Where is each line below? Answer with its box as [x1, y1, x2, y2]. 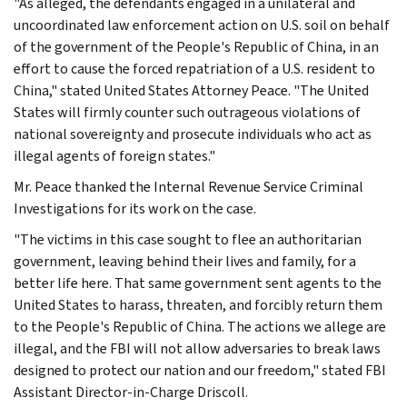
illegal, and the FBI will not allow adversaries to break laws [14, 338, 381, 358]
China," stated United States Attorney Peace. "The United [14, 80, 369, 100]
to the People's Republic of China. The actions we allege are [14, 316, 386, 336]
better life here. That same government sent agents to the [14, 273, 382, 293]
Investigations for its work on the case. [14, 198, 256, 218]
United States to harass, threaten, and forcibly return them [14, 294, 382, 314]
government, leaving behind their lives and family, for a [14, 251, 356, 271]
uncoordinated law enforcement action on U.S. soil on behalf [14, 15, 390, 35]
